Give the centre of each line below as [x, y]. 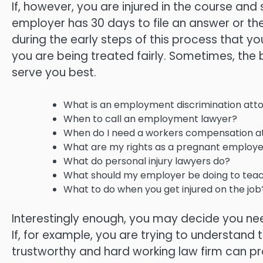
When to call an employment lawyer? [150, 119]
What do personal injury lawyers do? [147, 161]
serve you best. [54, 73]
